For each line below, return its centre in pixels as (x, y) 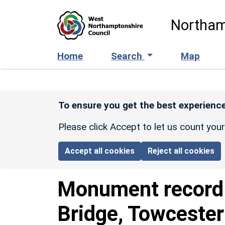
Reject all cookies (181, 151)
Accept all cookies (100, 151)
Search (128, 56)
